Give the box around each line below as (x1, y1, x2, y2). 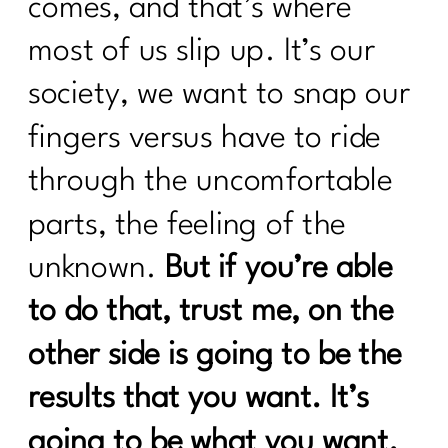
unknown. (28, 253, 166, 285)
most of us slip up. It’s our (28, 36, 376, 68)
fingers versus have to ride (28, 123, 381, 154)
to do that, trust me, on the (28, 296, 394, 328)
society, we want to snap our (28, 79, 411, 111)
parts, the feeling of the (28, 209, 346, 241)
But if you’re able (165, 253, 392, 285)
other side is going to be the (28, 340, 402, 371)
